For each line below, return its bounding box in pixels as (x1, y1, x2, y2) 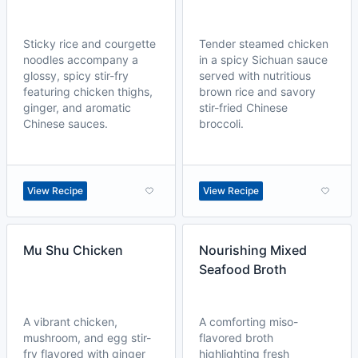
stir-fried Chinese (199, 101, 288, 114)
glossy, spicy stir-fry (23, 69, 129, 82)
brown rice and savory (199, 85, 316, 98)
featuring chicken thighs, (23, 85, 153, 98)
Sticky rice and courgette (23, 37, 156, 50)
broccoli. (199, 117, 244, 130)
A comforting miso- (199, 315, 298, 328)
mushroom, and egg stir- (23, 331, 151, 344)
